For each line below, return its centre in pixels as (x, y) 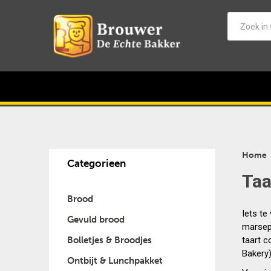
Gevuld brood (96, 219)
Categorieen (96, 163)
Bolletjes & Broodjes (109, 240)
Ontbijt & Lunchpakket (115, 260)
